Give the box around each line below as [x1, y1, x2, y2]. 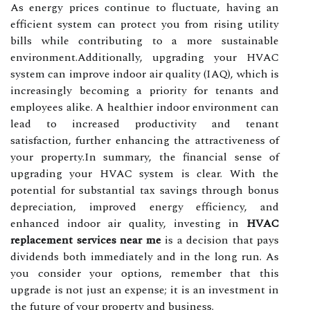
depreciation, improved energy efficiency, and [10, 198, 279, 215]
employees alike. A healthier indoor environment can [10, 98, 279, 116]
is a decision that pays [161, 231, 279, 248]
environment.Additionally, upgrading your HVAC [10, 48, 279, 66]
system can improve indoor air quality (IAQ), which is [10, 65, 279, 82]
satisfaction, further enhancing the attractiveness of [10, 131, 279, 149]
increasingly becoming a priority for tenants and [10, 82, 279, 99]
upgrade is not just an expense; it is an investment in [10, 281, 279, 298]
